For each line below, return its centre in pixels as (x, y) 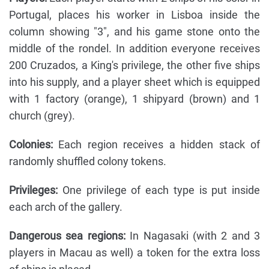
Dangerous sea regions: (67, 236)
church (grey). (42, 116)
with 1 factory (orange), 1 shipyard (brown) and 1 (134, 99)
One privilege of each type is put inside (159, 190)
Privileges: (33, 190)
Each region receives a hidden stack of (156, 145)
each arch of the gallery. (66, 207)
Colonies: (31, 145)
